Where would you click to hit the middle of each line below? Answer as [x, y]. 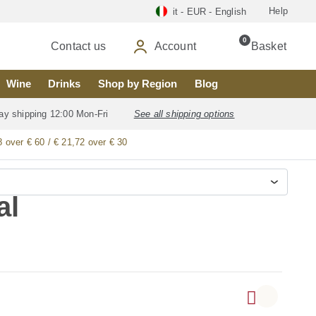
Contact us [78, 46]
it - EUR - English [209, 11]
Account [175, 46]
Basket [268, 46]
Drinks [65, 84]
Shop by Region [138, 84]
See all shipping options [184, 114]
